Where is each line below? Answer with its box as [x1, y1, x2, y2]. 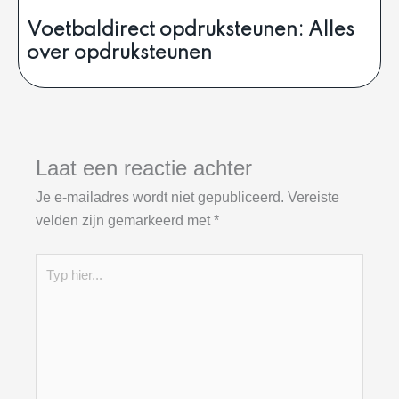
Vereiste [288, 190, 339, 206]
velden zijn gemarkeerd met [36, 213, 214, 229]
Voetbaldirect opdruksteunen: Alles [27, 20, 354, 41]
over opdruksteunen [27, 44, 212, 64]
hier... [35, 280, 69, 296]
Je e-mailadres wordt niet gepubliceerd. [36, 190, 284, 206]
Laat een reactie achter [36, 157, 252, 181]
